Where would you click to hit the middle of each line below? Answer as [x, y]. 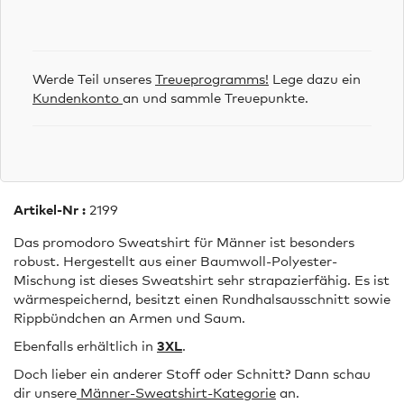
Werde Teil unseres [94, 79]
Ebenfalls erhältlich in [85, 346]
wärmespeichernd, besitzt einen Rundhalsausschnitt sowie [202, 299]
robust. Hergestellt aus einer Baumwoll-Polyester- [175, 261]
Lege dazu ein [315, 79]
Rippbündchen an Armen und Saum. [129, 318]
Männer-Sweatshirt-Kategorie [176, 393]
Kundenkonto [78, 98]
